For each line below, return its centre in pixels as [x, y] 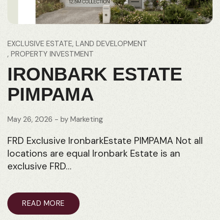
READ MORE [43, 204]
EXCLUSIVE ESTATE [40, 44]
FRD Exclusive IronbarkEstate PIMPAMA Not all [105, 141]
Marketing [87, 120]
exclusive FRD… [39, 166]
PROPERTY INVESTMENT [52, 54]
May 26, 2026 [30, 120]
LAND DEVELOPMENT [111, 44]
